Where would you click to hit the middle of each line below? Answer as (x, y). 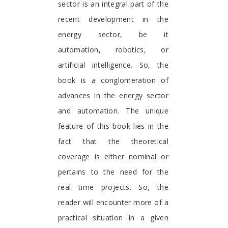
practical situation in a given (113, 218)
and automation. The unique (113, 111)
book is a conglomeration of (113, 80)
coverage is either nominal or (113, 157)
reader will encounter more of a (113, 203)
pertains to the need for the (113, 172)
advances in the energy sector (113, 96)
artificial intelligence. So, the (113, 65)
